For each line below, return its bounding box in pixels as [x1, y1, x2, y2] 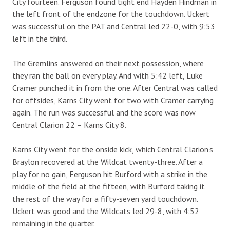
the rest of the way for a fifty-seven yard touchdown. [12, 193, 198, 204]
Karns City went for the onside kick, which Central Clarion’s [12, 144, 213, 155]
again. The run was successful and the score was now [12, 107, 196, 118]
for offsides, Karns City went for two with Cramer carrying [12, 94, 214, 105]
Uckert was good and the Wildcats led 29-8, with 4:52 [12, 205, 199, 216]
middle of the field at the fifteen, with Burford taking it [12, 181, 205, 191]
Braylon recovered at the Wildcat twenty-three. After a [12, 156, 203, 167]
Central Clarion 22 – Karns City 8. [12, 119, 126, 130]
